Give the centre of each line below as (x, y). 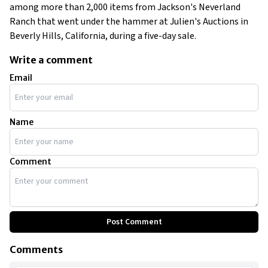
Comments (36, 250)
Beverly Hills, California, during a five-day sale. (103, 36)
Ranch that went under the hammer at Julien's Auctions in (129, 22)
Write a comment (51, 60)
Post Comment (134, 222)
